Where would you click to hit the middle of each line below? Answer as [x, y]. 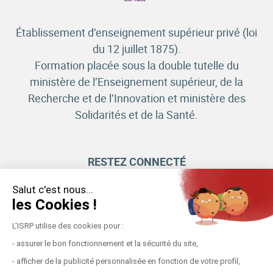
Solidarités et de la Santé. [136, 115]
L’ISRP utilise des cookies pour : [68, 225]
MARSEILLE [111, 215]
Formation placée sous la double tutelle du [136, 66]
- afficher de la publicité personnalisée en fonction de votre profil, [126, 261]
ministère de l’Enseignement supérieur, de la [136, 82]
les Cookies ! [55, 204]
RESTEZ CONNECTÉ [136, 162]
